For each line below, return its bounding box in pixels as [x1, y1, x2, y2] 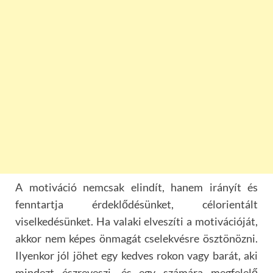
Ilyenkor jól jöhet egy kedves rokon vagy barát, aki [15, 249, 258, 263]
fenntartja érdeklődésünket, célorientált [15, 197, 258, 211]
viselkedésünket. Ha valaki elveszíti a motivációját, [15, 214, 258, 229]
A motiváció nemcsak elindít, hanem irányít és [15, 180, 258, 194]
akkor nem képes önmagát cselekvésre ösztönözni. [15, 232, 258, 246]
